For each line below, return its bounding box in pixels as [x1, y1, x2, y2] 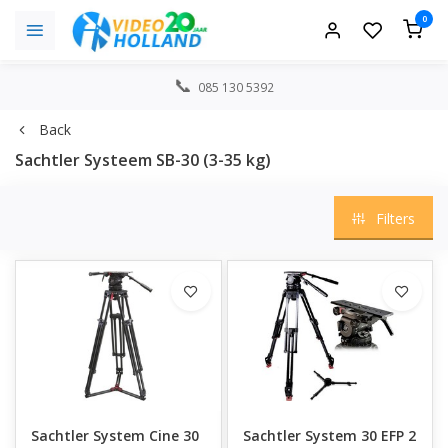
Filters [376, 208, 415, 228]
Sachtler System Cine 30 [31, 426, 199, 445]
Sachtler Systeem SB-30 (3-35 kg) [15, 149, 271, 171]
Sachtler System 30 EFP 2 [242, 426, 416, 445]
